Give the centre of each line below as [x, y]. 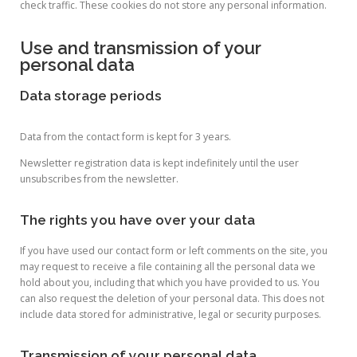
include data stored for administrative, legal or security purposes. [171, 315]
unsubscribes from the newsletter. [99, 179]
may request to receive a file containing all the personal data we [168, 267]
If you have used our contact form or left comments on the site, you [174, 251]
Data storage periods [91, 95]
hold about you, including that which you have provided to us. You [170, 283]
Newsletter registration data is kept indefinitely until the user [159, 163]
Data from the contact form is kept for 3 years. [126, 136]
